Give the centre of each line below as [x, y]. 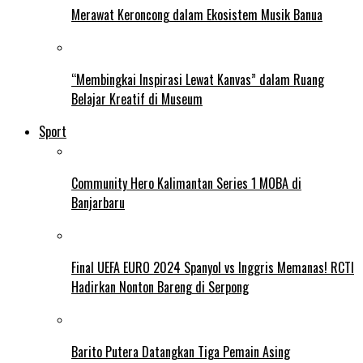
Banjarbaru [98, 202]
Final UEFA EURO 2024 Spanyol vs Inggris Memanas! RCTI [213, 267]
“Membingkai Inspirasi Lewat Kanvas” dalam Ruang [198, 79]
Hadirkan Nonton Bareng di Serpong [160, 286]
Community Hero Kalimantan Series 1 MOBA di [186, 183]
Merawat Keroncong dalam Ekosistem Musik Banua [197, 14]
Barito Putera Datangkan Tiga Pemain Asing [181, 351]
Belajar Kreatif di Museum [137, 98]
